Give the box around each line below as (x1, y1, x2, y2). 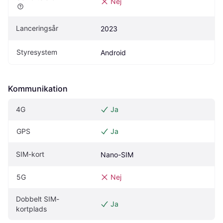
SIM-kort (16, 150, 44, 158)
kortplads (16, 205, 47, 213)
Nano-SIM (101, 150, 133, 159)
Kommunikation (8, 84, 68, 94)
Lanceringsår (16, 24, 58, 32)
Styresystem (16, 48, 57, 56)
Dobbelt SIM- (16, 195, 59, 203)
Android (101, 48, 126, 57)
